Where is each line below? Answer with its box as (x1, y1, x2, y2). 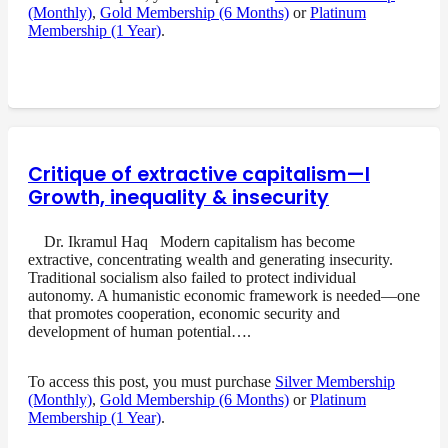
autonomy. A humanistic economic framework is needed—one (28, 286, 420, 304)
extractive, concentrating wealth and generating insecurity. (28, 250, 393, 268)
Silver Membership (275, 372, 395, 390)
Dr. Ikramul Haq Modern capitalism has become (28, 232, 355, 250)
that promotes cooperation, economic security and (28, 304, 340, 322)
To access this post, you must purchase (28, 372, 275, 390)
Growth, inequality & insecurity (28, 183, 329, 211)
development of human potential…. (28, 322, 251, 340)
